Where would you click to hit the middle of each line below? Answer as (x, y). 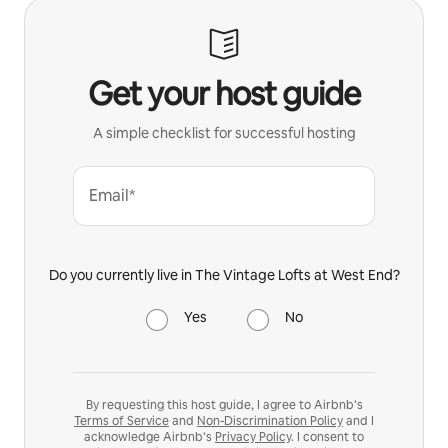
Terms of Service (121, 420)
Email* (112, 195)
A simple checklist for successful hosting (224, 132)
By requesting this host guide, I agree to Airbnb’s (224, 404)
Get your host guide (224, 93)
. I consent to (327, 436)
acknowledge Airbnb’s (149, 436)
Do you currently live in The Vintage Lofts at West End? (224, 274)
